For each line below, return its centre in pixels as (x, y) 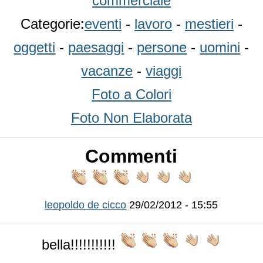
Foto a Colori (131, 95)
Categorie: (53, 24)
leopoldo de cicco (86, 205)
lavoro (153, 24)
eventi (103, 24)
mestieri (209, 24)
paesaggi (96, 48)
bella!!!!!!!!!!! (81, 244)
